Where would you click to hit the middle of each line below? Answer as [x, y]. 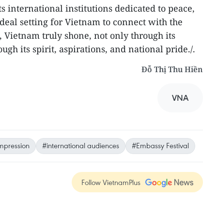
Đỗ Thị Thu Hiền [172, 69]
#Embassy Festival [160, 145]
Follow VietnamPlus [111, 182]
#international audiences [81, 145]
